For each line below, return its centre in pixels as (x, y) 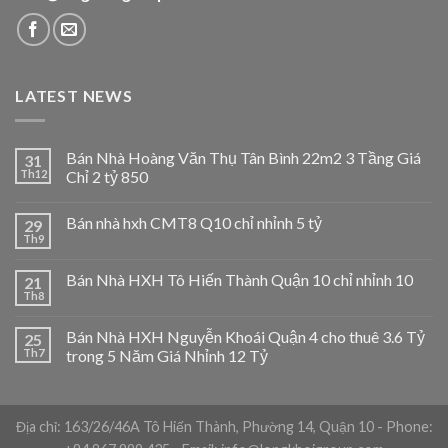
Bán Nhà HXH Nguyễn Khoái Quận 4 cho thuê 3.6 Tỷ (245, 336)
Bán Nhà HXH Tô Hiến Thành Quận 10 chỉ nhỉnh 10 (239, 279)
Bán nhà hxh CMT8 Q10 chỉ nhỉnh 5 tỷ (194, 222)
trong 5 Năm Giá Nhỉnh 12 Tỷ (167, 355)
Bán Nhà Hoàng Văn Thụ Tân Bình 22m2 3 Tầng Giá (243, 157)
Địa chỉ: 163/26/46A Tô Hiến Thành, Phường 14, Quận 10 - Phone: (224, 426)
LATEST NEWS (74, 96)
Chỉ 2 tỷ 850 (107, 176)
